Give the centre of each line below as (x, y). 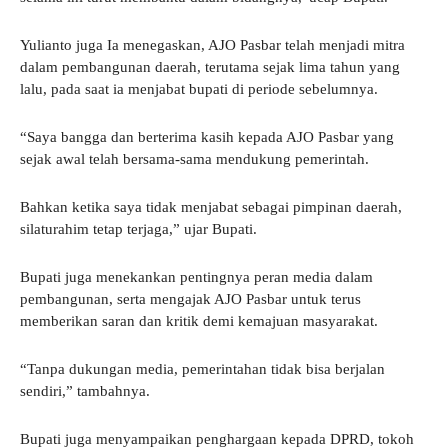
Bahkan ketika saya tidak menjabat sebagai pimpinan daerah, (211, 206)
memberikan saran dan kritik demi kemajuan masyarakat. (199, 320)
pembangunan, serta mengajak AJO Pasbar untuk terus (190, 298)
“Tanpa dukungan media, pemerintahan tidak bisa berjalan (202, 368)
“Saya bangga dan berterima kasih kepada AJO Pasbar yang (207, 136)
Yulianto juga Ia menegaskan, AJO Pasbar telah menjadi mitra (212, 44)
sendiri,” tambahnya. (85, 390)
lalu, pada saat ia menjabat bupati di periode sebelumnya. (199, 88)
